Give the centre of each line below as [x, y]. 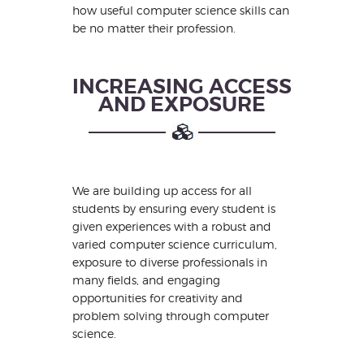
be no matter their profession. [154, 28]
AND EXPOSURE [182, 105]
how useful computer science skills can [181, 11]
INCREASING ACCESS [182, 87]
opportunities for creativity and [158, 298]
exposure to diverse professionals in [170, 262]
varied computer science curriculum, [175, 245]
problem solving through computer [171, 316]
